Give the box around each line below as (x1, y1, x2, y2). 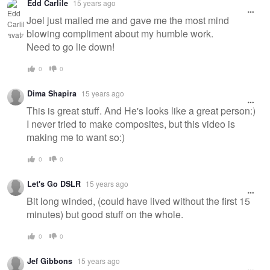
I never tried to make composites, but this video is (27, 116, 235, 131)
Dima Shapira (27, 88, 77, 99)
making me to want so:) (27, 130, 125, 144)
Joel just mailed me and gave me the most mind (27, 13, 229, 27)
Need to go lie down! (27, 39, 115, 54)
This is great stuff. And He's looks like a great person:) (27, 103, 256, 118)
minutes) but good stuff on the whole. (27, 207, 183, 221)
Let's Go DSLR (27, 178, 81, 190)
